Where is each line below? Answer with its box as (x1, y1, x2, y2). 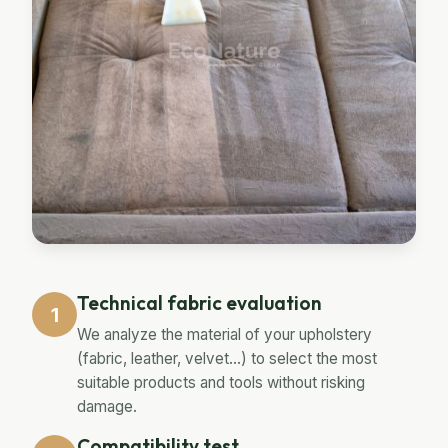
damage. (77, 397, 137, 417)
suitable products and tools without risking (77, 373, 365, 393)
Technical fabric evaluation (77, 291, 322, 316)
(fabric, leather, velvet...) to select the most (77, 349, 377, 369)
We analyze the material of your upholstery (77, 325, 372, 345)
